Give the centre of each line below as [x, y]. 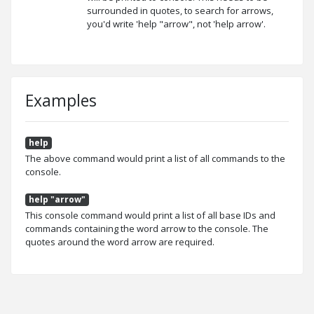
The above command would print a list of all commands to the [155, 158]
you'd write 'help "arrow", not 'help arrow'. [176, 23]
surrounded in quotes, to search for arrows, [180, 10]
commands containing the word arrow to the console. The [147, 228]
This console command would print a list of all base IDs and [150, 215]
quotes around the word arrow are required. [120, 241]
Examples [61, 100]
